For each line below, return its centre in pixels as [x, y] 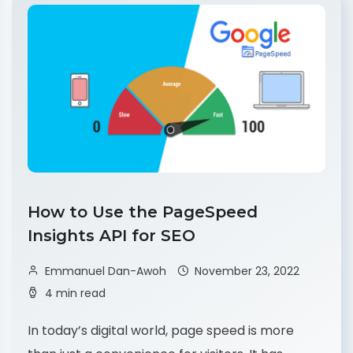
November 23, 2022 [247, 271]
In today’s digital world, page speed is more [161, 330]
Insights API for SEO [114, 235]
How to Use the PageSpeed [143, 212]
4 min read [75, 293]
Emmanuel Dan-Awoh [106, 271]
